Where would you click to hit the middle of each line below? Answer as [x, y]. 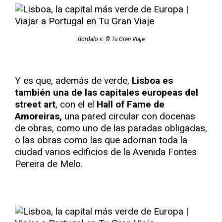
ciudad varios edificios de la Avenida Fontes [106, 152]
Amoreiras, [38, 116]
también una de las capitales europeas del [107, 92]
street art [35, 104]
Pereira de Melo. [49, 164]
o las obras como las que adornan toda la [101, 140]
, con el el [76, 104]
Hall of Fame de [131, 104]
